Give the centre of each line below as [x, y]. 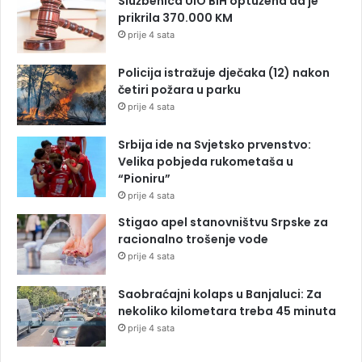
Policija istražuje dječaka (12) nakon [224, 73]
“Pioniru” [144, 179]
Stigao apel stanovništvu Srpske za [223, 223]
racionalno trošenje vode [193, 240]
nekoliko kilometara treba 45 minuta [227, 311]
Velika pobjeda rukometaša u [206, 162]
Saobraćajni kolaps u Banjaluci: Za [220, 295]
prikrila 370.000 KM [175, 18]
